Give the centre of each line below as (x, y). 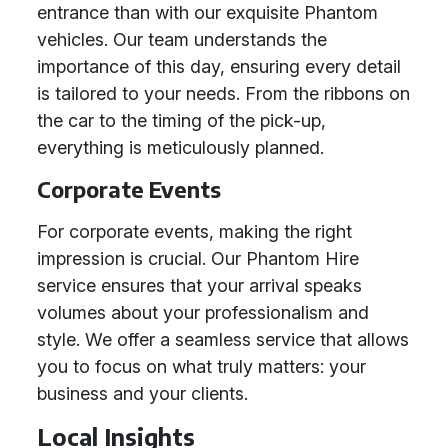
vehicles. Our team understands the (182, 39)
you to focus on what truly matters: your (201, 366)
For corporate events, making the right (194, 231)
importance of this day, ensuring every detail (219, 66)
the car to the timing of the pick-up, (181, 120)
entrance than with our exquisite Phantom (207, 12)
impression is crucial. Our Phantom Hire (198, 258)
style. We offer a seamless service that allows (223, 339)
